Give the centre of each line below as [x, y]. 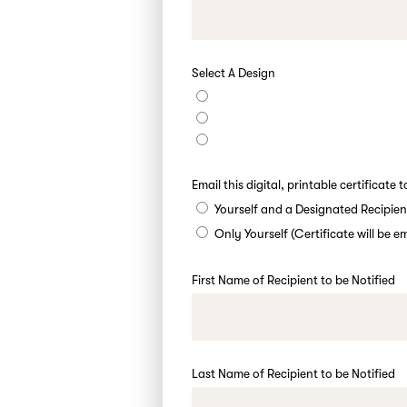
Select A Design [234, 73]
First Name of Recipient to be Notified [294, 280]
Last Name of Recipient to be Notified [294, 374]
